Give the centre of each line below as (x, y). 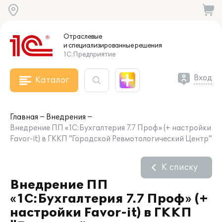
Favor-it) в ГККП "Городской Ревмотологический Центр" (111, 139)
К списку (180, 167)
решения (148, 46)
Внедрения (66, 117)
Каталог (52, 80)
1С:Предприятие (89, 55)
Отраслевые (83, 37)
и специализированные (99, 46)
